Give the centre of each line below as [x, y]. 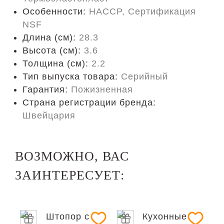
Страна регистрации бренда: [89, 102]
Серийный [144, 76]
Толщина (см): [57, 63]
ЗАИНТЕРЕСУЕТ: [70, 175]
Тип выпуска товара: [72, 76]
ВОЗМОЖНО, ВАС [72, 156]
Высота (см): [53, 50]
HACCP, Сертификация [142, 11]
